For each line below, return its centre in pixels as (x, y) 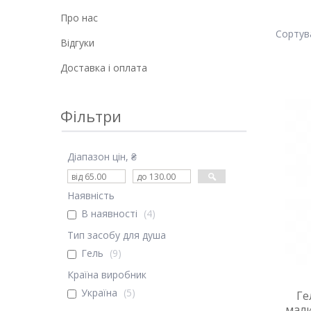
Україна (99, 293)
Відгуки (77, 43)
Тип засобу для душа (117, 235)
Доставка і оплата (104, 68)
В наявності (109, 213)
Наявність (91, 195)
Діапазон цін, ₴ (102, 157)
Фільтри (91, 116)
